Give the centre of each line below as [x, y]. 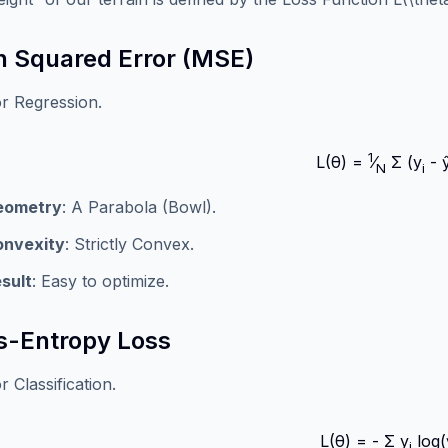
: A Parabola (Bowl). [139, 206]
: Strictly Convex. [129, 243]
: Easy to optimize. [100, 280]
